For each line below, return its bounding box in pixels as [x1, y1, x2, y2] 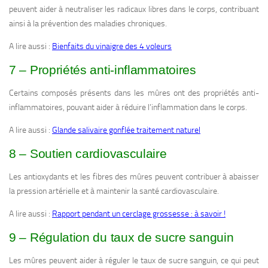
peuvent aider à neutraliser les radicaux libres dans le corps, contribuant [9, 4, 259, 15]
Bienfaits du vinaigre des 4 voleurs [52, 41, 172, 52]
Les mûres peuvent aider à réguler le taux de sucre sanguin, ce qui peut [9, 255, 259, 266]
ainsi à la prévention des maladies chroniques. [9, 19, 167, 29]
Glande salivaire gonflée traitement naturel [52, 125, 200, 136]
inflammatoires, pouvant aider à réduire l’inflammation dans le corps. [9, 102, 247, 113]
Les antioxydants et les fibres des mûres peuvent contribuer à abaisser [9, 172, 259, 182]
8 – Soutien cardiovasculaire [9, 147, 167, 161]
